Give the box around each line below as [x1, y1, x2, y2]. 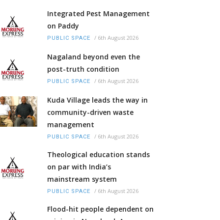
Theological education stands [47, 150, 150, 160]
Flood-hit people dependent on [47, 204, 154, 214]
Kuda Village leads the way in [47, 95, 148, 105]
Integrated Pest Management [47, 9, 150, 19]
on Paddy [47, 21, 79, 31]
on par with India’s [47, 162, 111, 172]
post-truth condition [47, 64, 119, 74]
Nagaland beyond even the [47, 52, 140, 62]
